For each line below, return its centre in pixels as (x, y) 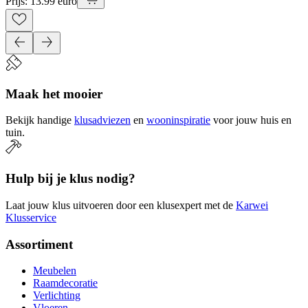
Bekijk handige (38, 120)
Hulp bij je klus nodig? (70, 179)
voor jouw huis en (252, 120)
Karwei (252, 205)
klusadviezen (102, 120)
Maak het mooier (54, 93)
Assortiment (39, 244)
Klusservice (31, 217)
